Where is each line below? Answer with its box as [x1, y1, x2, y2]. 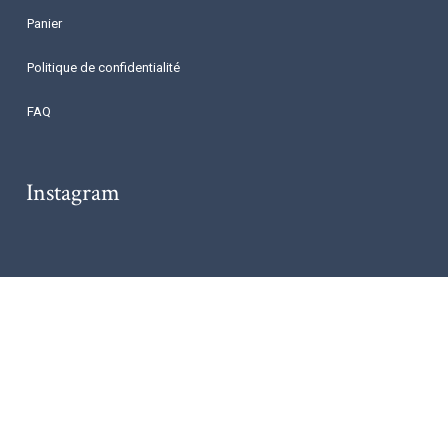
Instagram [26, 177, 120, 209]
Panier [27, 16, 62, 32]
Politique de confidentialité [27, 60, 180, 76]
